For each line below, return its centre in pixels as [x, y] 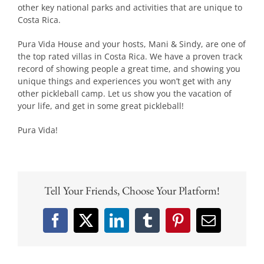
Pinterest [202, 227]
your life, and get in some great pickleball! [101, 105]
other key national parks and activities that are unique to [130, 7]
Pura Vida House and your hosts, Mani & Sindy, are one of [132, 44]
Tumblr [168, 227]
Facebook [82, 227]
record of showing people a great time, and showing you [129, 68]
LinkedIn [142, 227]
